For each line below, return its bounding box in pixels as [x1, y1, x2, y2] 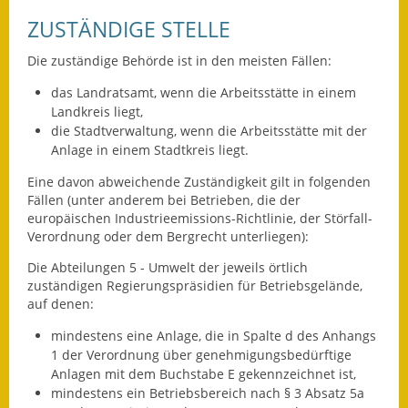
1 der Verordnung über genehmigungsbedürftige [50, 346, 352, 364]
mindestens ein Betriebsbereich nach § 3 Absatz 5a [50, 384, 364, 403]
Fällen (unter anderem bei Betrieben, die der [27, 190, 301, 209]
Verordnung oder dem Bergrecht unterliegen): [27, 227, 309, 245]
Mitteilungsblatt [189, 72, 289, 91]
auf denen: [27, 294, 94, 312]
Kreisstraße [199, 352, 270, 371]
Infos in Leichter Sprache [199, 33, 352, 51]
